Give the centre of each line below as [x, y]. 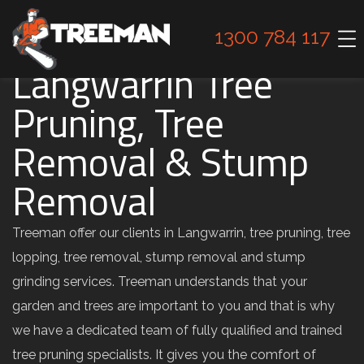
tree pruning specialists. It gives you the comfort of [164, 355]
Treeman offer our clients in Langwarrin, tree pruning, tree [181, 233]
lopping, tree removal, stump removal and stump [159, 257]
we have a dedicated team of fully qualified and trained [177, 330]
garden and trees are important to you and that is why [173, 306]
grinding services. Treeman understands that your [160, 282]
